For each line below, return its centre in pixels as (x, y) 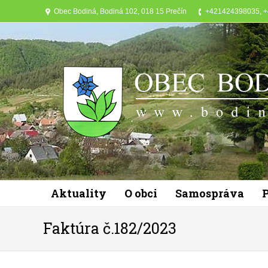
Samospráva (210, 193)
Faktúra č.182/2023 (110, 228)
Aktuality (79, 193)
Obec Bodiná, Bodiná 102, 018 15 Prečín (120, 11)
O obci (141, 193)
